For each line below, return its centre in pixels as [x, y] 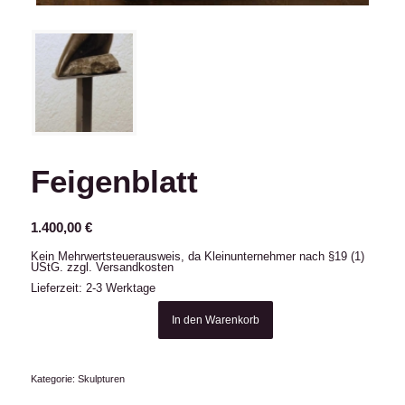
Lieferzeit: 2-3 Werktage [93, 288]
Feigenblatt [114, 182]
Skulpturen [101, 379]
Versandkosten [134, 268]
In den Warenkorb [216, 320]
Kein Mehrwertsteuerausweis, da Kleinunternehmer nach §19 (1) [197, 257]
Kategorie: [54, 379]
